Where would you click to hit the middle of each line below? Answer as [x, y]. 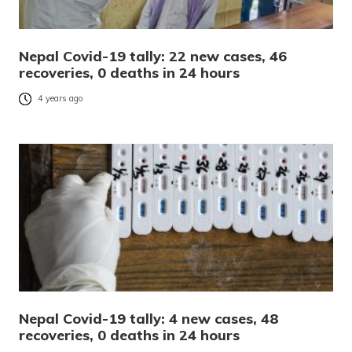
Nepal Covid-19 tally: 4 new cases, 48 [149, 319]
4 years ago [60, 99]
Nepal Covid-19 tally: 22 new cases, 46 [153, 57]
